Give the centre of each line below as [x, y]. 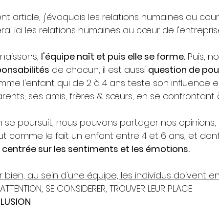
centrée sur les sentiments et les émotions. [97, 149]
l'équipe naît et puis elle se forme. [113, 57]
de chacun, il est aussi [99, 70]
